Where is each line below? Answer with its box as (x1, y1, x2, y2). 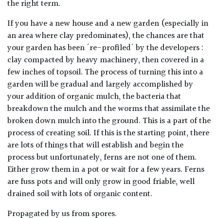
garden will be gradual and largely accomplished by (7, 78, 193, 91)
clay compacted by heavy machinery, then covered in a (7, 54, 204, 67)
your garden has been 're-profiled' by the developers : (7, 42, 203, 55)
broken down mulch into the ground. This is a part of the (7, 115, 211, 128)
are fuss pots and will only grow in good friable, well (7, 176, 195, 189)
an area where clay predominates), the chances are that (7, 30, 204, 43)
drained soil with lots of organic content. (7, 188, 152, 201)
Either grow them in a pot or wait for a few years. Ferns (7, 163, 204, 177)
